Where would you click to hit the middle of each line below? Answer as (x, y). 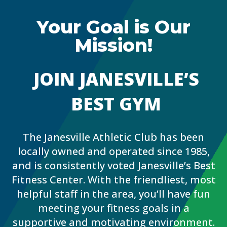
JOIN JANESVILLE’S (116, 79)
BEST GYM (116, 104)
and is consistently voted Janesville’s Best (113, 166)
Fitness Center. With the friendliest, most (113, 180)
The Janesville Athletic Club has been (113, 137)
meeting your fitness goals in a (113, 208)
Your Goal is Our (113, 27)
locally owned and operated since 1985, (113, 152)
